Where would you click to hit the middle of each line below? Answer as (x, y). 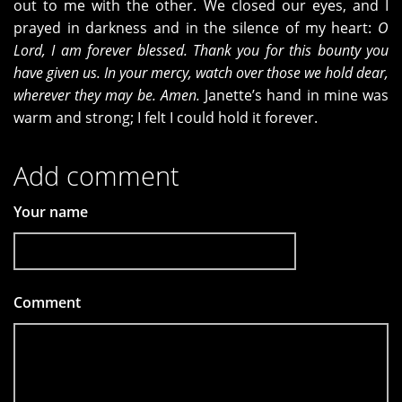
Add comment (96, 176)
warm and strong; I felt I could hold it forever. (166, 118)
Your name (51, 212)
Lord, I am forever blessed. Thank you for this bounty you (201, 51)
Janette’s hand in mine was (294, 96)
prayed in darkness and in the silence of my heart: (196, 28)
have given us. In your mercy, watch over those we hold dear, (201, 73)
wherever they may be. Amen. (107, 96)
